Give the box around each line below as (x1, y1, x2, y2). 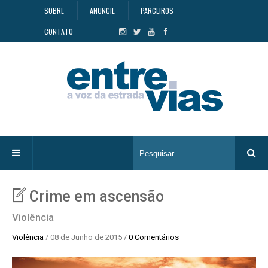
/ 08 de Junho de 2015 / (45, 233, 129, 242)
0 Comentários (129, 233, 179, 242)
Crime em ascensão (29, 188, 164, 205)
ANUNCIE (89, 5, 115, 16)
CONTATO (44, 26, 73, 36)
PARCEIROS (140, 5, 173, 16)
